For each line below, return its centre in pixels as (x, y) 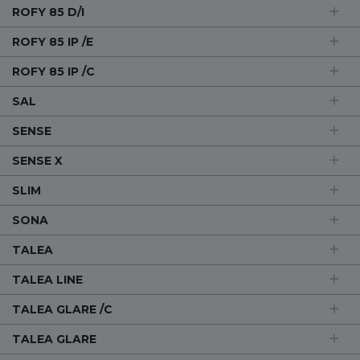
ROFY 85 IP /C (53, 72)
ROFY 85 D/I (48, 12)
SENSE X (37, 161)
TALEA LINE (47, 280)
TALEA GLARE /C (62, 309)
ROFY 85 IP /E (53, 42)
